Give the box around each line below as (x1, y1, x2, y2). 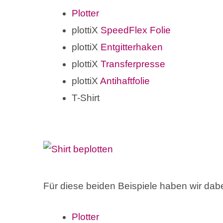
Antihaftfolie (100, 76, 150, 87)
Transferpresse (101, 59, 165, 70)
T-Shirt (72, 93, 100, 104)
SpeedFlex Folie (101, 25, 171, 36)
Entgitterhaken (101, 42, 163, 53)
